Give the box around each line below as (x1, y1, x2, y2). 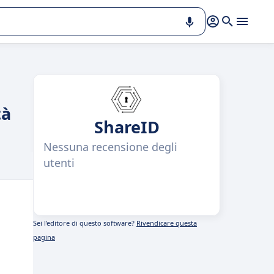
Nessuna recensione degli (43, 139, 177, 154)
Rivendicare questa (136, 218, 197, 228)
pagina (33, 232, 55, 242)
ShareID (94, 116, 160, 138)
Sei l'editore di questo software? (33, 218, 136, 228)
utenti (43, 155, 75, 170)
